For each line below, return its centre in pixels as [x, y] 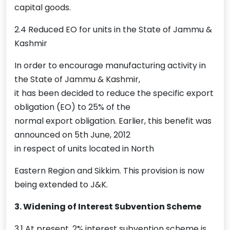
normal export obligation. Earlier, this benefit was [113, 121]
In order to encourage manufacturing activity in [110, 66]
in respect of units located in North [84, 149]
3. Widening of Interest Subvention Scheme [108, 207]
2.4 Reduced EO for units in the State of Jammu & [113, 30]
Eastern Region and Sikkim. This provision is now [109, 171]
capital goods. [43, 8]
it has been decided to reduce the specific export [114, 93]
